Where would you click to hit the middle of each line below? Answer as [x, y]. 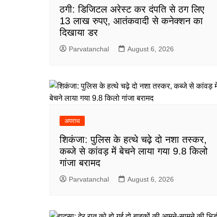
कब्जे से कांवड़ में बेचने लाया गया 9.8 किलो [134, 151]
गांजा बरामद [80, 163]
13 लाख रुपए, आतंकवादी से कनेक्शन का [131, 21]
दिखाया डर [79, 32]
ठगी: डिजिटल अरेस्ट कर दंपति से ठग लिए [132, 9]
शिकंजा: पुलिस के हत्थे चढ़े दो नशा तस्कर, [133, 139]
